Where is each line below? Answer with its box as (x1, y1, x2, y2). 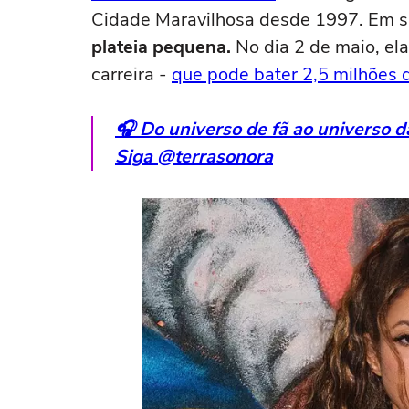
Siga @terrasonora (115, 144, 273, 169)
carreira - (91, 62, 172, 87)
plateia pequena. (91, 35, 231, 59)
